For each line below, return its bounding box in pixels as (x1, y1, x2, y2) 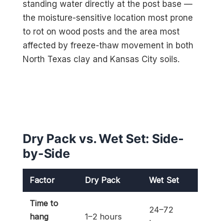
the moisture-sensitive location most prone (23, 12, 193, 23)
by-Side (23, 146, 70, 161)
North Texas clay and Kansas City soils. (23, 54, 180, 64)
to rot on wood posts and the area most (23, 26, 180, 37)
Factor (30, 175, 55, 185)
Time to (30, 198, 59, 208)
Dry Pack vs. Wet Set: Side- (23, 131, 184, 146)
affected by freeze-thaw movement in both (23, 40, 194, 50)
